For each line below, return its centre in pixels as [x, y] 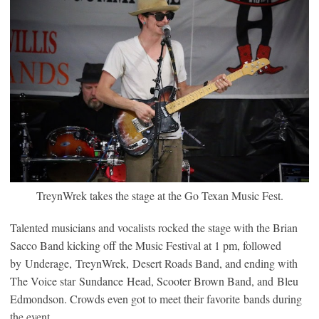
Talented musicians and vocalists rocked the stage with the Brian [154, 227]
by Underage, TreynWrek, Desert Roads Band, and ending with [154, 263]
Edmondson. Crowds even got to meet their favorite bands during [156, 298]
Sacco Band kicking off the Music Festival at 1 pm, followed [146, 245]
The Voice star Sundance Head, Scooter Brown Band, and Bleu [154, 281]
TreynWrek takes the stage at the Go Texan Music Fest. [159, 195]
